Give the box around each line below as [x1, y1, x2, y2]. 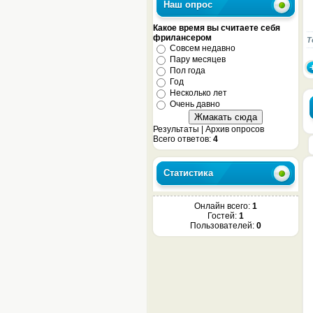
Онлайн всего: [194, 201, 252, 211]
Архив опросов [205, 124, 264, 134]
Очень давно [170, 99, 220, 109]
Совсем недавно [170, 43, 235, 53]
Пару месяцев [170, 54, 226, 64]
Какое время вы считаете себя [153, 23, 280, 33]
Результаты [153, 124, 199, 134]
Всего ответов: [153, 134, 213, 144]
